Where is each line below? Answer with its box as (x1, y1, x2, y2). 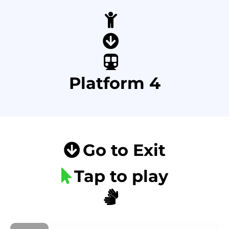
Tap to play (74, 166, 168, 187)
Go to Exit (82, 140, 166, 161)
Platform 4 (68, 73, 161, 94)
